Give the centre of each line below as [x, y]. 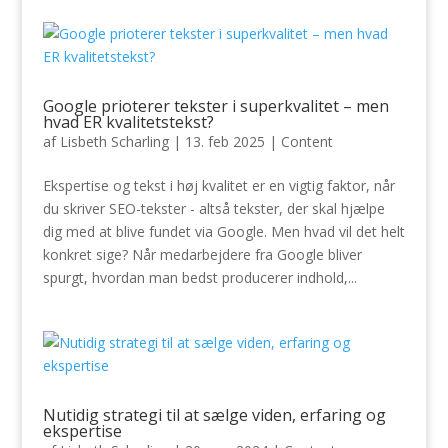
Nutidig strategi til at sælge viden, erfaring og [214, 415]
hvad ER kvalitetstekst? [128, 122]
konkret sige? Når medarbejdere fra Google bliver [202, 254]
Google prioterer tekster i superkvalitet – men [215, 106]
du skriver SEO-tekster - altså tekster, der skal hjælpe [213, 208]
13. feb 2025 [224, 141]
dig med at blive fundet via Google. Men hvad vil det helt [223, 231]
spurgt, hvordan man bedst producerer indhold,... [199, 277]
